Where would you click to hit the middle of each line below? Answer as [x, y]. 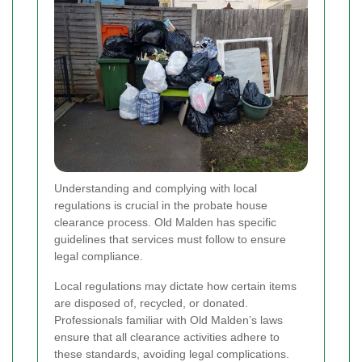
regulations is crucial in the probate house [161, 205]
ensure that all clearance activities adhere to [167, 337]
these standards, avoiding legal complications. [172, 354]
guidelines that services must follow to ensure [170, 239]
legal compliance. [99, 256]
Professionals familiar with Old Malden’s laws [168, 320]
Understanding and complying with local [156, 188]
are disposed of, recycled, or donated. [151, 303]
